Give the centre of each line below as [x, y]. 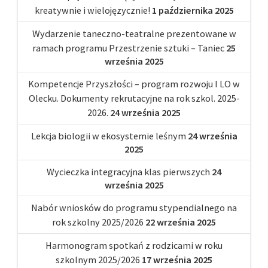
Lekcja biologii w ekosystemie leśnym [108, 135]
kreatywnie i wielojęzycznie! [92, 10]
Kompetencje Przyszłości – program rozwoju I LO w [134, 83]
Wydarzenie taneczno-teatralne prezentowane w [134, 33]
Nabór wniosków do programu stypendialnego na [134, 207]
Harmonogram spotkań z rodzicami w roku [134, 245]
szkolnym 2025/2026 [98, 259]
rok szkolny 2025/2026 [98, 222]
